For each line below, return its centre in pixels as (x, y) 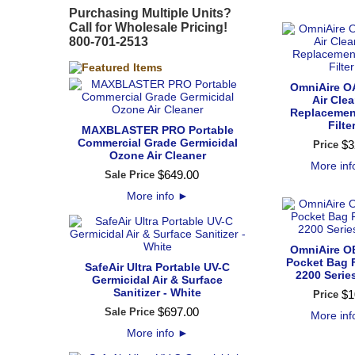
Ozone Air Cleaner (157, 155)
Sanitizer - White (157, 292)
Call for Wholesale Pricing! (148, 27)
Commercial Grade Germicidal (157, 143)
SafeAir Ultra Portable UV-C (157, 267)
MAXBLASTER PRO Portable (157, 130)
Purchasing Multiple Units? (150, 13)
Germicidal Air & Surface (157, 280)
